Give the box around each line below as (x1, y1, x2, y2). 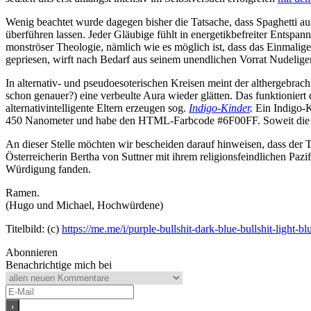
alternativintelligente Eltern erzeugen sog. (6, 101, 189, 114)
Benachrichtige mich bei (6, 258, 112, 271)
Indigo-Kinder (189, 101, 250, 114)
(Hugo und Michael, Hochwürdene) (6, 199, 163, 211)
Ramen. (6, 186, 40, 199)
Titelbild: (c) (6, 222, 62, 235)
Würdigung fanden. (6, 162, 91, 175)
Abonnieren (6, 246, 58, 258)
